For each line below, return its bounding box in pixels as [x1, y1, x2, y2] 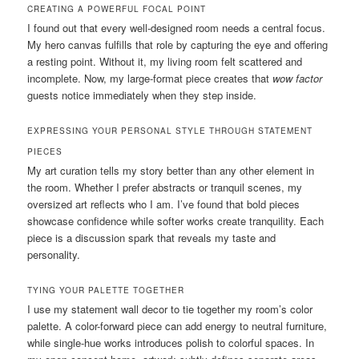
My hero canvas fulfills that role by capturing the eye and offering [27, 37, 329, 53]
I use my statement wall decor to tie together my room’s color [27, 301, 313, 317]
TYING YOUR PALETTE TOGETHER [27, 284, 185, 296]
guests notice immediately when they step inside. [27, 87, 257, 103]
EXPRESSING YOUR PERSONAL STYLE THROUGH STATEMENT [27, 125, 313, 137]
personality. [27, 247, 81, 263]
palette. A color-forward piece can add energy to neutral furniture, [27, 318, 328, 334]
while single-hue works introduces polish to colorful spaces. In [27, 335, 315, 351]
